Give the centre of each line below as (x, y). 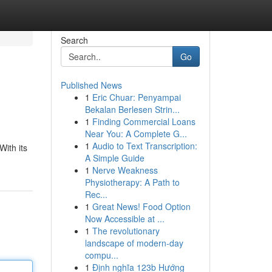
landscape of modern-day (134, 243)
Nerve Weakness (125, 170)
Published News (91, 85)
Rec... (96, 194)
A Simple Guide (114, 158)
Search (74, 40)
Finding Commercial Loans (144, 121)
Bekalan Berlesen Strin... (132, 109)
